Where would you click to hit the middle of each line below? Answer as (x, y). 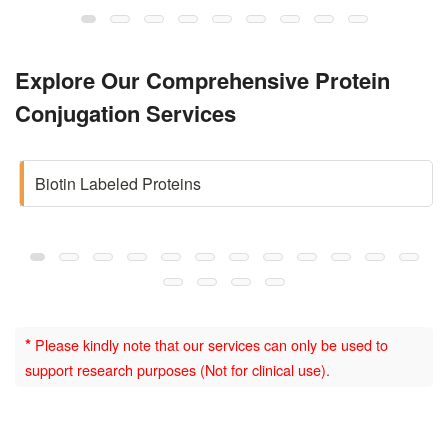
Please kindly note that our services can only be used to (209, 344)
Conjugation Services (125, 112)
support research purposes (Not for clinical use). (177, 369)
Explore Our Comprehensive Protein (202, 79)
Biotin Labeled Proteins (117, 183)
